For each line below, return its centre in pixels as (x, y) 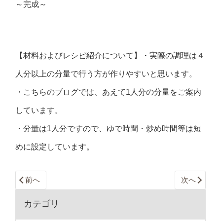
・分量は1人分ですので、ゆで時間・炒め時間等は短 (109, 129)
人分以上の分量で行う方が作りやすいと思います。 (106, 74)
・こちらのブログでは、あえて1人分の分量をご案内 (109, 92)
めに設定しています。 (55, 147)
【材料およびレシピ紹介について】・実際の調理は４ (110, 56)
